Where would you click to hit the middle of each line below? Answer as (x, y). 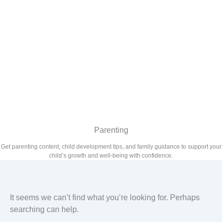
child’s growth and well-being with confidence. (111, 156)
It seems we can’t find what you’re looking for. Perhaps (105, 197)
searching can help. (44, 209)
